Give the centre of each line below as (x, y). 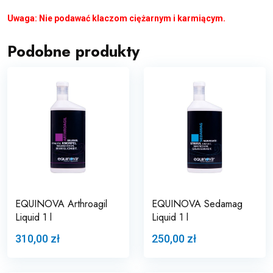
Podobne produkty (73, 51)
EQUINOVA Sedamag (197, 204)
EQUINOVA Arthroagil (61, 204)
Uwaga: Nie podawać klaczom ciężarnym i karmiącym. (116, 18)
